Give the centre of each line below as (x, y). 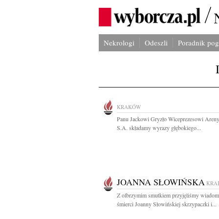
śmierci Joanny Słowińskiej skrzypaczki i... (167, 204)
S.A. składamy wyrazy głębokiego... (159, 128)
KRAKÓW (129, 107)
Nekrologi (119, 43)
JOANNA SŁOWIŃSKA (161, 182)
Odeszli (156, 43)
